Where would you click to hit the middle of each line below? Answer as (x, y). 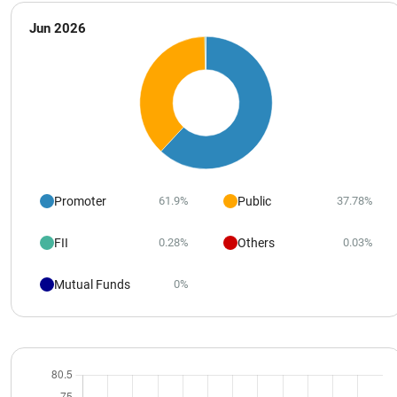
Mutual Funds (92, 284)
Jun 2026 (57, 28)
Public (255, 201)
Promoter (80, 201)
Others (257, 242)
